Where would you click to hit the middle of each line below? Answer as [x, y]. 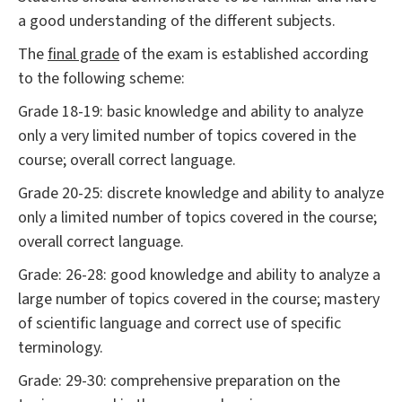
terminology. [61, 348]
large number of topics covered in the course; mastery [199, 300]
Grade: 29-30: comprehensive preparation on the [179, 381]
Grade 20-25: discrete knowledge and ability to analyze [201, 194]
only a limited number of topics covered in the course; [197, 218]
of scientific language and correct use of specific [179, 324]
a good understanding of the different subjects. [177, 22]
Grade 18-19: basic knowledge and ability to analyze [191, 112]
